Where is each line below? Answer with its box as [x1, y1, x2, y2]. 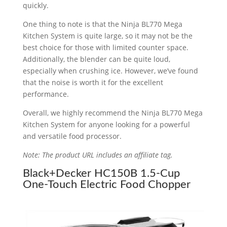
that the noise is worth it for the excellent [22, 77, 163, 87]
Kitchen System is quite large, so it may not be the [22, 30, 193, 41]
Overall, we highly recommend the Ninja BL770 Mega [22, 107, 203, 118]
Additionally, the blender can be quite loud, [22, 54, 170, 64]
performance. [22, 89, 69, 99]
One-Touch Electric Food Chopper [22, 178, 191, 190]
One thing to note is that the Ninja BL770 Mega [22, 19, 182, 29]
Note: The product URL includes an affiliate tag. [22, 149, 173, 160]
